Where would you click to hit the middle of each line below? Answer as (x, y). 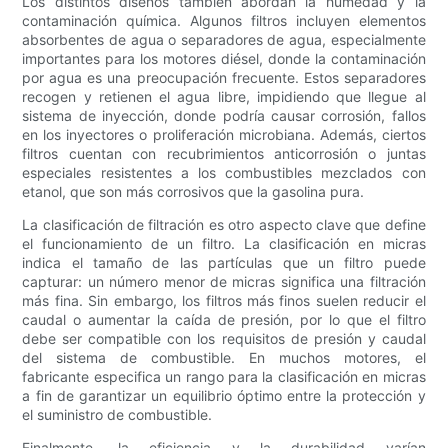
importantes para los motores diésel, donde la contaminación (224, 59)
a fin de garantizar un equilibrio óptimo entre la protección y (224, 396)
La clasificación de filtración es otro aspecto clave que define (224, 225)
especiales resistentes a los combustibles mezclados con (224, 173)
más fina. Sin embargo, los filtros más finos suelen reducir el (224, 301)
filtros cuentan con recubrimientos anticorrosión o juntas (224, 154)
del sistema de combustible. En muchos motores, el (224, 358)
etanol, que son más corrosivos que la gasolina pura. (193, 192)
